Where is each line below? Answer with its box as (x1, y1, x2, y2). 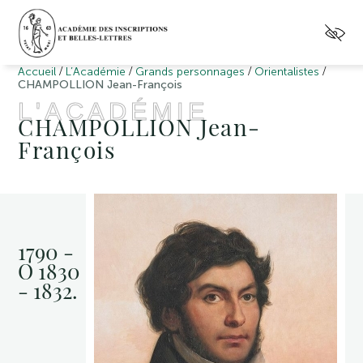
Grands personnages (135, 65, 246, 79)
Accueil (18, 65, 57, 79)
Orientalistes (254, 65, 320, 79)
